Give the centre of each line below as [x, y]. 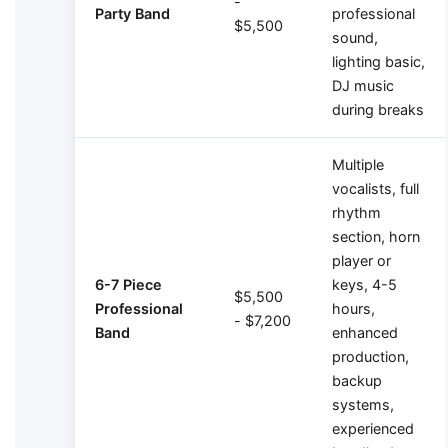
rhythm [356, 213]
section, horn [376, 237]
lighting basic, [378, 62]
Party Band [132, 14]
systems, [363, 405]
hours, [353, 309]
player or [361, 261]
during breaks [378, 110]
